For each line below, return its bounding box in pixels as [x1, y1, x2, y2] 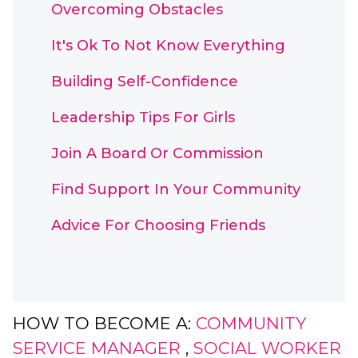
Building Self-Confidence [51, 73, 238, 90]
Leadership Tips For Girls [51, 109, 235, 126]
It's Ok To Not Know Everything [51, 37, 285, 54]
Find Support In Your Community [51, 181, 300, 198]
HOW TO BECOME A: [13, 312, 191, 333]
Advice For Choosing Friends [51, 217, 265, 234]
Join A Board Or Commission [51, 145, 264, 162]
